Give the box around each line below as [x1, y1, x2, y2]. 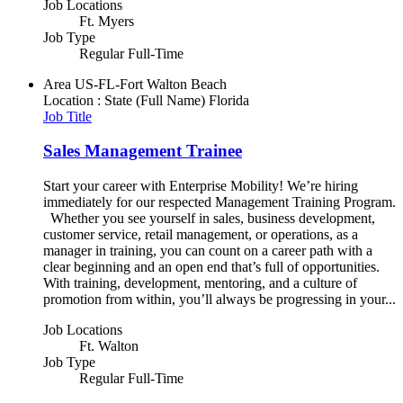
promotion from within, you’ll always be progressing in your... [43, 291, 396, 308]
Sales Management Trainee [43, 141, 242, 161]
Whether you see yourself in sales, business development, [43, 210, 375, 227]
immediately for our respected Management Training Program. [43, 194, 396, 210]
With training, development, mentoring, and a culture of [43, 275, 357, 291]
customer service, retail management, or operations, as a [43, 227, 358, 243]
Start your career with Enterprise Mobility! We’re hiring [43, 178, 358, 194]
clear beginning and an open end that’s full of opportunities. [43, 259, 380, 275]
